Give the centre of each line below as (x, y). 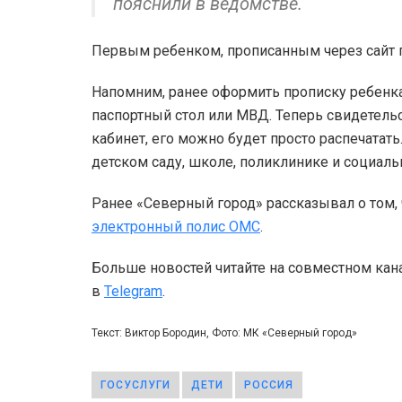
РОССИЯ (269, 385)
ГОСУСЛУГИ (135, 385)
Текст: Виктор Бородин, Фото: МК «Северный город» (224, 332)
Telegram (133, 291)
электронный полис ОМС (176, 226)
